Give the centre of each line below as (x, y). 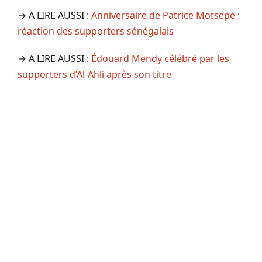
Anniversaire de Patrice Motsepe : (166, 15)
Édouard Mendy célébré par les (160, 58)
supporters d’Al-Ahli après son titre (94, 74)
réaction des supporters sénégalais (96, 31)
